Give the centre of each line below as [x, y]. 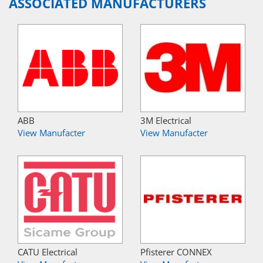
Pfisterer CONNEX [176, 252]
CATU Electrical [48, 252]
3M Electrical [166, 120]
